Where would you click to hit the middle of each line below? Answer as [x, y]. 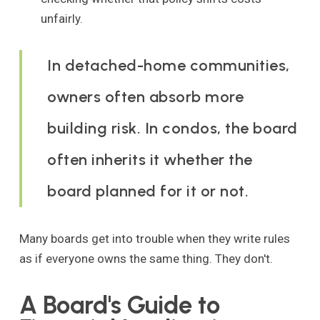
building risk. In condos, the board [172, 128]
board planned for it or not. [148, 191]
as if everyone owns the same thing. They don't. [146, 258]
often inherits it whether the [150, 159]
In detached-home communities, [169, 65]
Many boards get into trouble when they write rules [154, 238]
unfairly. [61, 18]
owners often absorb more [146, 96]
